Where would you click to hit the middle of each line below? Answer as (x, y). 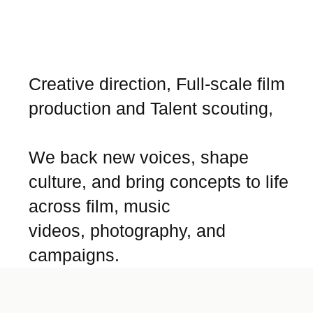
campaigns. (74, 255)
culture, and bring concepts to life (159, 182)
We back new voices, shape (139, 158)
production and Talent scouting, (151, 109)
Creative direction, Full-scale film (157, 84)
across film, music (100, 206)
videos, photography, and (128, 231)
